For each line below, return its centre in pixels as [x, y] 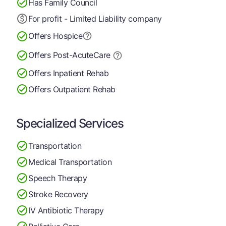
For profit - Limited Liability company [95, 18]
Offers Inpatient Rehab [69, 73]
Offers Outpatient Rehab [72, 89]
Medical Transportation [70, 162]
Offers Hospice [55, 36]
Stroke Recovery [58, 194]
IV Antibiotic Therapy [66, 210]
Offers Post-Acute [61, 55]
